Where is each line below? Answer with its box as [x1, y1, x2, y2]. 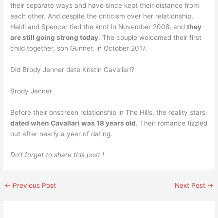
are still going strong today [10, 33, 99, 41]
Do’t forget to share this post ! [10, 151, 105, 159]
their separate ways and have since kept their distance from [10, 1, 200, 9]
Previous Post [11, 182, 56, 190]
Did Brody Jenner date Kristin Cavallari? [10, 65, 135, 73]
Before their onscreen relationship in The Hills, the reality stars [10, 108, 206, 116]
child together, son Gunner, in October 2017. [10, 44, 147, 52]
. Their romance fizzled [136, 119, 208, 127]
